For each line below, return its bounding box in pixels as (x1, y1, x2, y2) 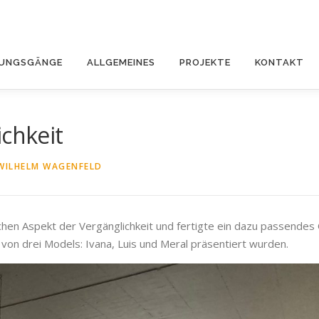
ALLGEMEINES (87, 57, 155, 68)
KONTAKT (255, 57, 304, 68)
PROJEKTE (179, 57, 231, 68)
